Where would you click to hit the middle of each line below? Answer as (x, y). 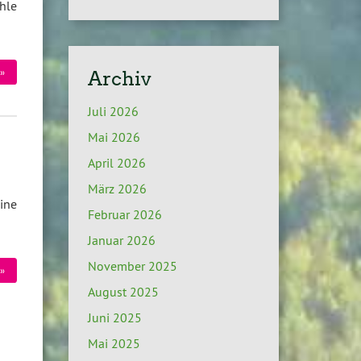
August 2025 (123, 291)
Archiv (119, 78)
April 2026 (116, 162)
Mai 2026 (114, 137)
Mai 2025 (114, 343)
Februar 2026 (124, 214)
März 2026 (117, 188)
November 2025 (132, 266)
